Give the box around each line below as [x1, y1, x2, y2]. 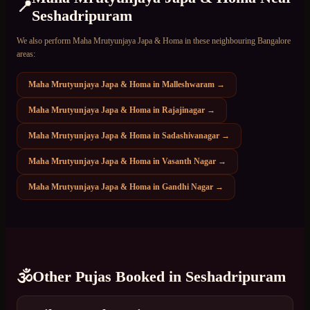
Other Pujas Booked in [33, 268, 185, 286]
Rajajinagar [162, 104, 205, 115]
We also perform [17, 35, 73, 46]
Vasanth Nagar [162, 156, 216, 166]
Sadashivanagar [162, 130, 219, 140]
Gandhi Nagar [162, 181, 213, 192]
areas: [17, 48, 35, 59]
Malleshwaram [162, 79, 215, 89]
